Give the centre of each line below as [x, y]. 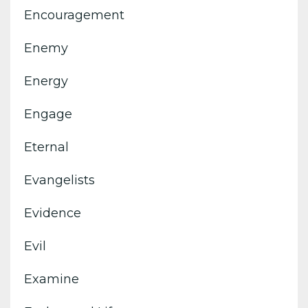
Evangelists [59, 180]
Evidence [53, 213]
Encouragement [74, 15]
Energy [46, 81]
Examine [52, 279]
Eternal [46, 147]
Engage [48, 114]
